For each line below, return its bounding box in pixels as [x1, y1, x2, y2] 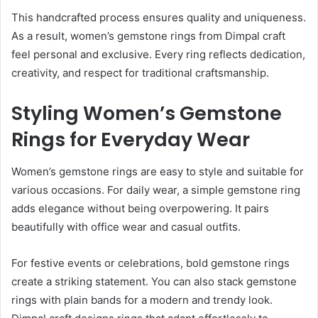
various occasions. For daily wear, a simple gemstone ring [11, 182, 300, 197]
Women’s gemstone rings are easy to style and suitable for [11, 164, 304, 178]
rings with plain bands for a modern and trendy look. [11, 292, 273, 307]
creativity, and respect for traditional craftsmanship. [11, 66, 269, 80]
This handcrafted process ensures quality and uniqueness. [11, 11, 306, 25]
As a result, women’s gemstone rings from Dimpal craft [11, 29, 285, 43]
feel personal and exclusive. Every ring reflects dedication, [11, 48, 305, 62]
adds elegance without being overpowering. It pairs [11, 201, 269, 215]
